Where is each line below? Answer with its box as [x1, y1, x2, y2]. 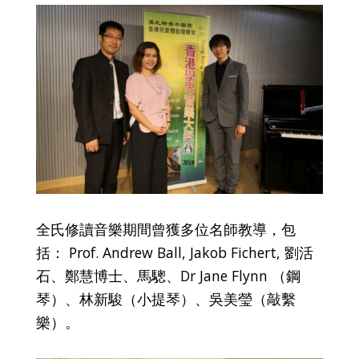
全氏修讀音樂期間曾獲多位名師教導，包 [35, 219, 296, 239]
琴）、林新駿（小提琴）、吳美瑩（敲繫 [35, 288, 296, 309]
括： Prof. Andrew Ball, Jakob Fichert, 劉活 [35, 242, 313, 262]
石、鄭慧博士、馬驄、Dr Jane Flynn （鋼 [35, 265, 301, 285]
